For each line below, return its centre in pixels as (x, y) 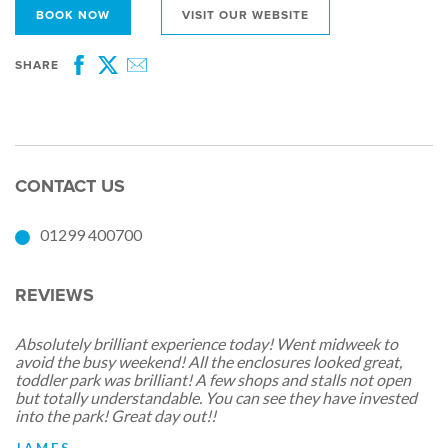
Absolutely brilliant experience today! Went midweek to (206, 343)
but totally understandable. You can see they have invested (216, 397)
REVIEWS (54, 294)
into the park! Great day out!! (115, 415)
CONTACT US (70, 186)
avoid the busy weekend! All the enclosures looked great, (208, 361)
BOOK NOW (73, 16)
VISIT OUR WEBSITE (245, 16)
